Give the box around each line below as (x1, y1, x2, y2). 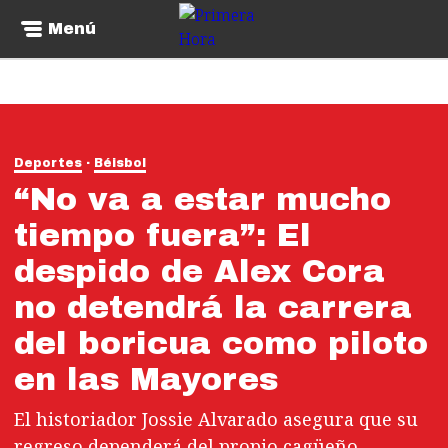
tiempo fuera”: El (14, 218, 311, 253)
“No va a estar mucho (14, 182, 391, 217)
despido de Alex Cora (14, 254, 385, 289)
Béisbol (94, 156, 146, 170)
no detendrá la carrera (14, 290, 412, 325)
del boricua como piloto (14, 326, 428, 361)
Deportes (14, 156, 82, 170)
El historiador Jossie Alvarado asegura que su (14, 407, 418, 431)
